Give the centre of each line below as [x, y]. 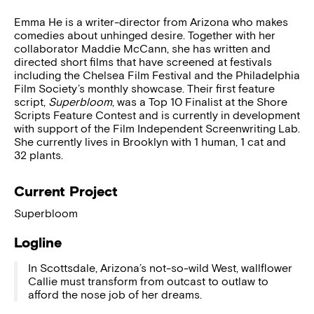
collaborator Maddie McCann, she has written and [142, 48]
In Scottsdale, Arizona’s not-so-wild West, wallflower [160, 268]
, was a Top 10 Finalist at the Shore [200, 102]
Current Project [66, 191]
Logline [38, 242]
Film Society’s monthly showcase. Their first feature [144, 88]
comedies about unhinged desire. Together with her [145, 35]
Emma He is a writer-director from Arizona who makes [151, 22]
